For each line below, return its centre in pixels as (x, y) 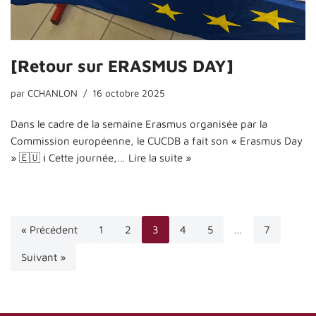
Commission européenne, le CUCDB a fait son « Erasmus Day (157, 140)
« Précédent (49, 229)
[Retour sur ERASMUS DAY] (122, 65)
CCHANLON (53, 93)
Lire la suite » (160, 157)
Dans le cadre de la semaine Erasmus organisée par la (139, 123)
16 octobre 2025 (129, 93)
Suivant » (43, 257)
